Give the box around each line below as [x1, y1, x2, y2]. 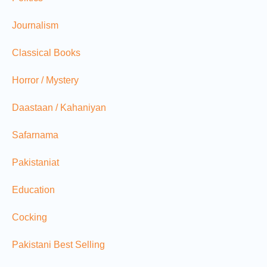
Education [12, 185, 55, 195]
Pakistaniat [12, 157, 59, 167]
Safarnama [12, 130, 58, 140]
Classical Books [12, 48, 80, 58]
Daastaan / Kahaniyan [12, 103, 106, 113]
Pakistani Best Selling [12, 240, 105, 250]
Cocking [12, 212, 47, 222]
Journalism [12, 20, 58, 30]
